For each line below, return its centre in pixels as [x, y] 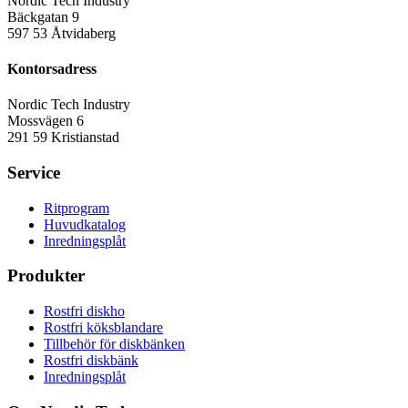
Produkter [46, 276]
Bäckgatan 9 [43, 16]
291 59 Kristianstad [63, 138]
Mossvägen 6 [46, 121]
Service [34, 173]
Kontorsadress [52, 69]
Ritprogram [76, 208]
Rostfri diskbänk [91, 361]
